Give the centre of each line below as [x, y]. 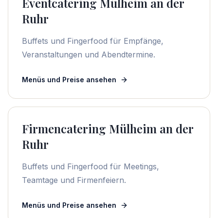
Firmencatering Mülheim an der [108, 128]
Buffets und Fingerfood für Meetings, [91, 166]
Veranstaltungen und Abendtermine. [89, 54]
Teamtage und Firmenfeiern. [74, 180]
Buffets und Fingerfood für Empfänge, [93, 41]
